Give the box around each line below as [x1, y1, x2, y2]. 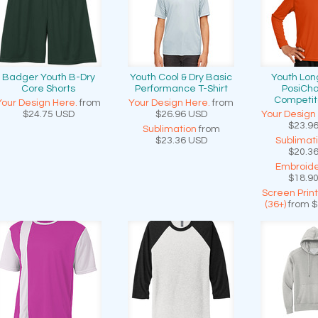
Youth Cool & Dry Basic [130, 72, 232, 82]
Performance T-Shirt [134, 84, 228, 94]
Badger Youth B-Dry [1, 72, 95, 82]
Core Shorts [21, 84, 75, 94]
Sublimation [142, 124, 197, 134]
